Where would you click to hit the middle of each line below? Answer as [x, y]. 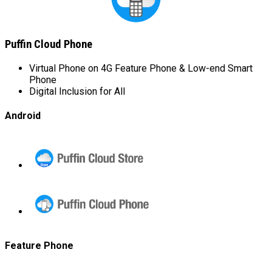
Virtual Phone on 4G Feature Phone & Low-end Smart [141, 69]
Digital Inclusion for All [77, 92]
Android [23, 116]
